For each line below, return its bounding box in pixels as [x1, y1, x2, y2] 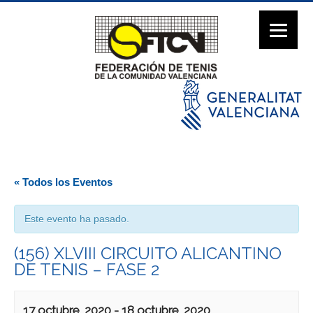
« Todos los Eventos [14, 176, 112, 188]
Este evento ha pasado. [24, 213, 129, 224]
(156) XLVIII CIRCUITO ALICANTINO [14, 244, 282, 263]
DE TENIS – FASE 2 [14, 260, 159, 279]
